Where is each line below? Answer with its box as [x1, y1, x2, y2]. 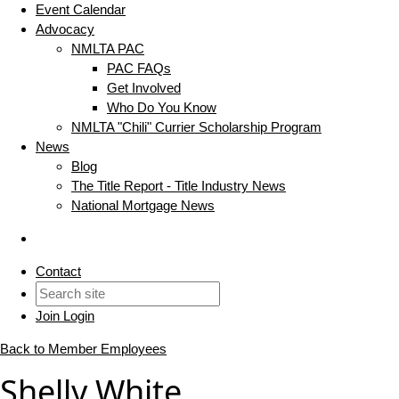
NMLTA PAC [71, 41, 144, 57]
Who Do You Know [107, 100, 216, 116]
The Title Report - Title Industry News [71, 178, 286, 194]
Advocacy [36, 21, 94, 37]
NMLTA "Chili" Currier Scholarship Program [71, 119, 322, 135]
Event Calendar [36, 2, 126, 18]
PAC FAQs [107, 61, 171, 77]
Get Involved [107, 80, 181, 96]
